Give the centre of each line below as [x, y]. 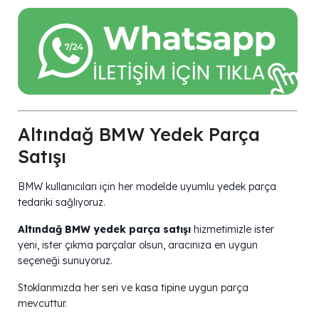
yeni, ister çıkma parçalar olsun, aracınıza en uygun [138, 245]
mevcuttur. [42, 304]
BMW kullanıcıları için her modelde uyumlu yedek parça [147, 187]
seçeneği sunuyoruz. [65, 261]
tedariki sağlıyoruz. [62, 203]
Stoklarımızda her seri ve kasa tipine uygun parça [133, 288]
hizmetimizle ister [232, 230]
